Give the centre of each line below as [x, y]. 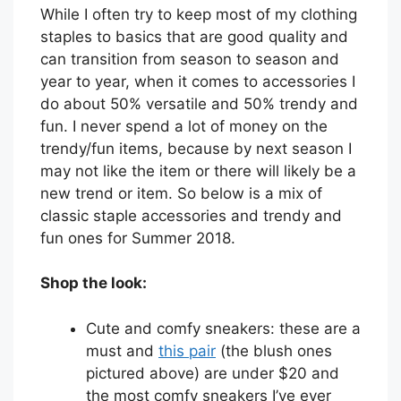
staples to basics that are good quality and [194, 36]
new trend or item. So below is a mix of [181, 193]
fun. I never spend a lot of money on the [184, 126]
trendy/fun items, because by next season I [196, 148]
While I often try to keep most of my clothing [199, 14]
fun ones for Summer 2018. [138, 238]
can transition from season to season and [190, 59]
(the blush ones [274, 350]
